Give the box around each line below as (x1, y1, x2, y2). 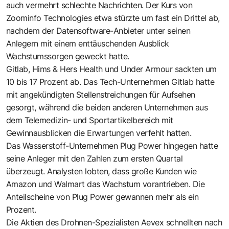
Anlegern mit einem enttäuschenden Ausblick (6, 38, 169, 49)
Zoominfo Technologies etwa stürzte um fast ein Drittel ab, (6, 12, 220, 23)
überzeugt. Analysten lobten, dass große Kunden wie (6, 166, 197, 176)
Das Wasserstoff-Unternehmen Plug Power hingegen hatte (6, 140, 218, 151)
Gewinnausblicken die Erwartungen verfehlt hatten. (6, 127, 192, 138)
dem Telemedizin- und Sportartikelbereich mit (6, 114, 173, 125)
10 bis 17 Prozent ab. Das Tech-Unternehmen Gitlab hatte (6, 76, 215, 87)
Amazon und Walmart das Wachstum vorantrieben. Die (6, 178, 205, 189)
